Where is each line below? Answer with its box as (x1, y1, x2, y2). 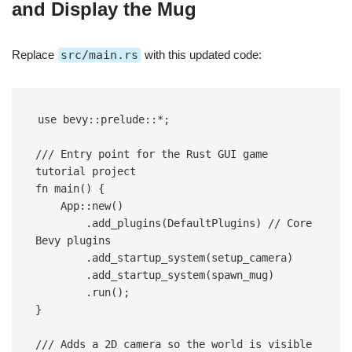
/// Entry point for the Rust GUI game (35, 148, 268, 161)
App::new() (60, 200, 123, 213)
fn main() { (35, 182, 104, 196)
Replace (12, 48, 57, 62)
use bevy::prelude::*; (38, 113, 170, 126)
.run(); (86, 286, 130, 299)
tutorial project (35, 165, 136, 178)
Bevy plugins (35, 234, 111, 247)
